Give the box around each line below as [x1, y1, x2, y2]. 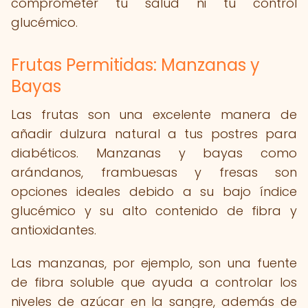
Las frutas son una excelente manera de [11, 106, 297, 123]
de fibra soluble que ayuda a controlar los [11, 274, 297, 291]
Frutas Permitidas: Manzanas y [11, 54, 260, 76]
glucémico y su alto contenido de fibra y [11, 202, 297, 219]
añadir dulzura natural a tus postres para [11, 125, 297, 142]
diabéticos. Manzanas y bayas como [11, 144, 297, 162]
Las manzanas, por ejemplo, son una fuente [11, 254, 297, 272]
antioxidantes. [11, 221, 96, 239]
